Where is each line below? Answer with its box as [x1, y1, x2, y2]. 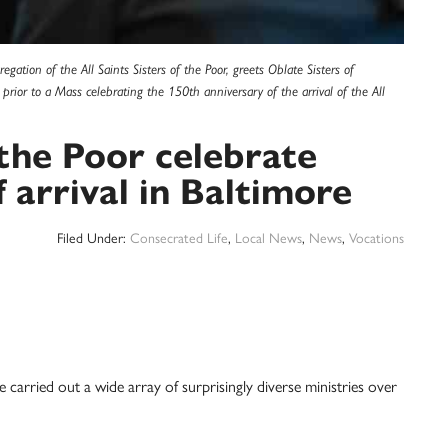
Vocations [349, 227, 404, 248]
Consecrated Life [130, 227, 228, 248]
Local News [235, 227, 302, 248]
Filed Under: [57, 227, 130, 248]
